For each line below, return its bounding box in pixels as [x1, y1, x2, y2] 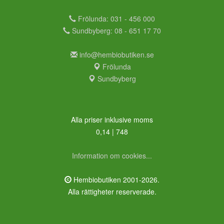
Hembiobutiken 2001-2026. [71, 174, 159, 185]
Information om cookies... [72, 150, 152, 161]
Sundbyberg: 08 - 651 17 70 [70, 25, 161, 36]
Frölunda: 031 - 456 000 [76, 13, 155, 24]
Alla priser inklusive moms [71, 114, 153, 125]
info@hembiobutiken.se [79, 49, 154, 60]
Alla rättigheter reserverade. [67, 186, 156, 197]
